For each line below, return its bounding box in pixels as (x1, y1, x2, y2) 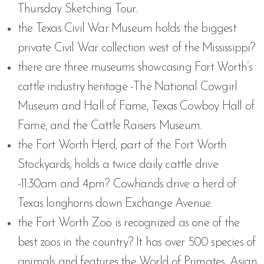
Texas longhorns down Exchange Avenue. (18, 197, 212, 210)
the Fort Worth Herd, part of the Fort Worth (18, 139, 227, 151)
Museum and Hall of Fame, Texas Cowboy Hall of (18, 100, 255, 113)
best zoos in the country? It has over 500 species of (18, 236, 256, 249)
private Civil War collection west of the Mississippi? (18, 42, 256, 54)
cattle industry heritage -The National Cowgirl (18, 81, 237, 93)
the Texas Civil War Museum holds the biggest (18, 22, 236, 35)
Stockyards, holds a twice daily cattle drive (18, 159, 218, 171)
